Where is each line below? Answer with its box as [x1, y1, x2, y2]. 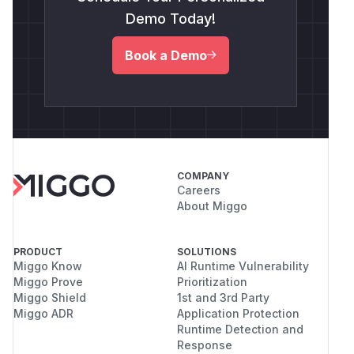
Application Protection [177, 306, 299, 320]
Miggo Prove [13, 274, 83, 288]
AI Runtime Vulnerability [177, 258, 309, 273]
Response [177, 337, 232, 352]
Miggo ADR [13, 306, 73, 320]
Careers [177, 183, 220, 197]
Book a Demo [125, 47, 207, 63]
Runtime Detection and [177, 322, 303, 336]
